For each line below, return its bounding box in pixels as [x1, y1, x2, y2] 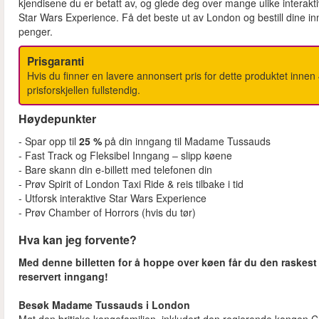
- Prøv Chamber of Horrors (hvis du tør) [19, 205, 199, 220]
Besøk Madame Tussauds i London [19, 298, 194, 313]
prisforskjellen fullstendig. [27, 83, 145, 98]
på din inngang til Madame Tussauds [102, 134, 271, 149]
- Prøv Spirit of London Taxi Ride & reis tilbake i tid [19, 177, 246, 192]
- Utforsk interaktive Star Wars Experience [19, 191, 211, 206]
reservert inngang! [19, 269, 108, 284]
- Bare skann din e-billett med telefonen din [19, 162, 216, 177]
